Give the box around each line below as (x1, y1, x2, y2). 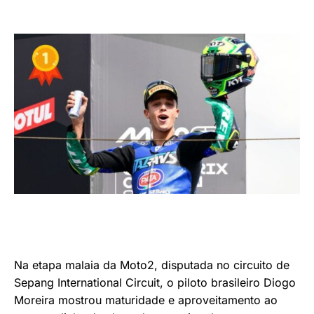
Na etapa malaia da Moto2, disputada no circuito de (14, 258, 289, 273)
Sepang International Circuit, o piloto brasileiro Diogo (14, 275, 296, 290)
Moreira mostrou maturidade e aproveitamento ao (14, 293, 278, 308)
